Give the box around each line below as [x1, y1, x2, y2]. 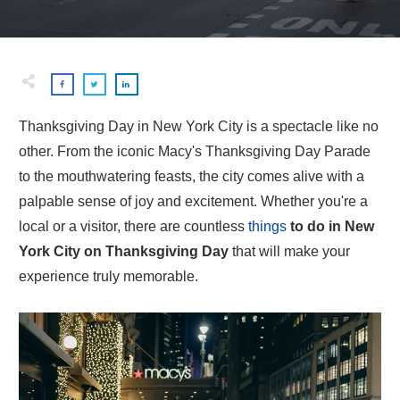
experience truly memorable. [19, 269, 198, 284]
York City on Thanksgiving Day [19, 244, 229, 259]
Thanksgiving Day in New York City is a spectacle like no [19, 119, 379, 134]
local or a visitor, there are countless [19, 219, 248, 234]
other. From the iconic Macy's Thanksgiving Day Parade [19, 144, 371, 159]
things [248, 219, 287, 234]
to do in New [287, 219, 374, 234]
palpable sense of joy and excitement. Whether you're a [19, 194, 368, 209]
